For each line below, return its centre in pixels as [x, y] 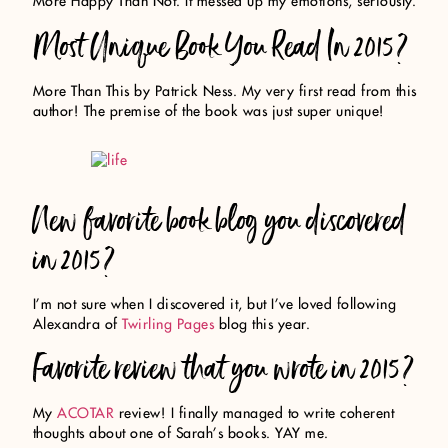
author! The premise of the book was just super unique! [208, 111]
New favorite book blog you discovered [219, 220]
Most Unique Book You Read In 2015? [220, 46]
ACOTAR [86, 414]
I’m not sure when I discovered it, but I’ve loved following [214, 304]
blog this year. [262, 324]
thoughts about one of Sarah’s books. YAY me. [180, 434]
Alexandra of [77, 324]
